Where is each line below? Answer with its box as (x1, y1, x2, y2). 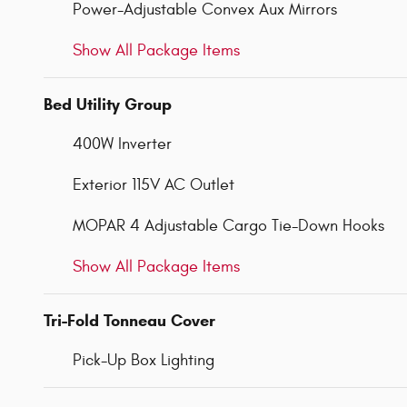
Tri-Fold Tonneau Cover (44, 310, 215, 331)
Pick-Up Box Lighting (73, 350, 214, 370)
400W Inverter (73, 134, 172, 154)
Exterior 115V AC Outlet (73, 174, 234, 194)
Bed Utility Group (44, 94, 172, 114)
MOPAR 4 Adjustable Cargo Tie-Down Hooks (73, 215, 384, 235)
